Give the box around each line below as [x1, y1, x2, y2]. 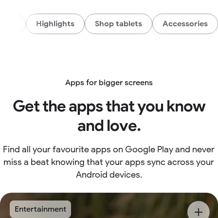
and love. [77, 116, 141, 136]
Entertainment [15, 204, 66, 215]
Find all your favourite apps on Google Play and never [3, 144, 215, 155]
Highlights [36, 19, 74, 29]
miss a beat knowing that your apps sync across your [3, 157, 215, 168]
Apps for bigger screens [65, 78, 153, 88]
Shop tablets [95, 19, 142, 29]
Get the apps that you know [12, 96, 205, 116]
